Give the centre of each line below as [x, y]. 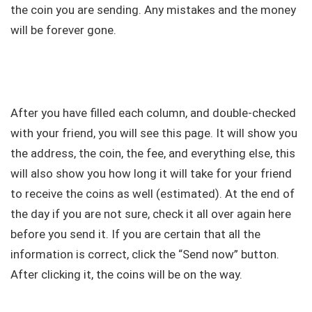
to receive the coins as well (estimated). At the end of [153, 194]
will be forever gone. [63, 30]
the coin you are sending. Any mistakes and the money [153, 10]
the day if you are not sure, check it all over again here [151, 214]
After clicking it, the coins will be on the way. [126, 275]
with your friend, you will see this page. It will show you [154, 133]
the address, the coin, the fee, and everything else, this [153, 154]
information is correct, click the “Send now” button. [145, 255]
